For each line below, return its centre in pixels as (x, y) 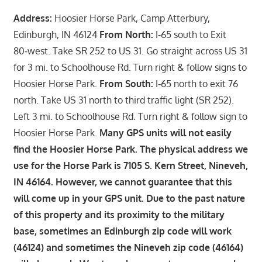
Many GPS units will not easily (165, 132)
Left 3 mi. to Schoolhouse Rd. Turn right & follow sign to (130, 116)
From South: (126, 83)
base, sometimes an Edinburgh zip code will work (122, 231)
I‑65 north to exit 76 (195, 83)
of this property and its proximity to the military (119, 214)
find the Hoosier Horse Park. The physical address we (130, 149)
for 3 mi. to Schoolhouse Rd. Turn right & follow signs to (130, 67)
